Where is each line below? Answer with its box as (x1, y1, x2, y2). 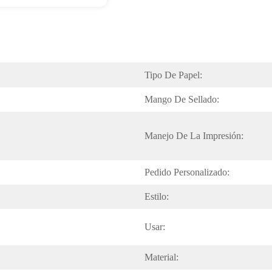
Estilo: (144, 191, 169, 202)
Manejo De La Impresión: (144, 131, 243, 141)
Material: (144, 252, 178, 262)
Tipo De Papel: (144, 70, 202, 80)
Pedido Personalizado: (144, 167, 229, 177)
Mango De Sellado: (144, 94, 219, 104)
